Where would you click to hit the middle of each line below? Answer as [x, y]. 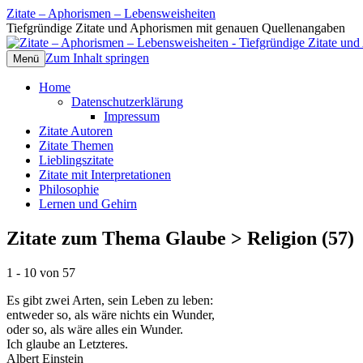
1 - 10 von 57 [41, 272]
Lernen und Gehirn [88, 204]
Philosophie [69, 189]
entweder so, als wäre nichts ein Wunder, [111, 314]
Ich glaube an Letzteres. [67, 344]
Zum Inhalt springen [97, 58]
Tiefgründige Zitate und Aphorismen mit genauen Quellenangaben [176, 28]
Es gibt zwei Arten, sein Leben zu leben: [110, 300]
